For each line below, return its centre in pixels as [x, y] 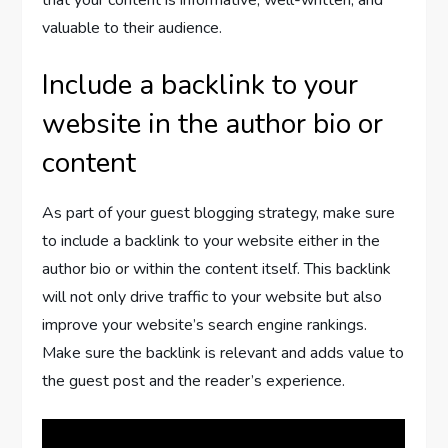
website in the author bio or [213, 124]
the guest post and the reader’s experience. [194, 381]
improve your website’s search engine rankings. [205, 325]
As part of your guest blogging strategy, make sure [219, 213]
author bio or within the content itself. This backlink [217, 269]
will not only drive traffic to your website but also [212, 297]
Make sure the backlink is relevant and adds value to [223, 353]
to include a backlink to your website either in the [211, 241]
